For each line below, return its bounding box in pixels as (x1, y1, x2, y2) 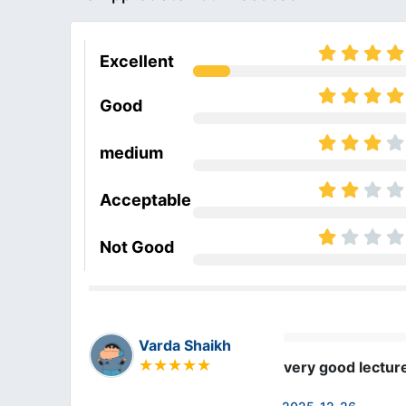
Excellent (100, 51, 175, 71)
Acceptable (100, 189, 192, 209)
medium (100, 142, 164, 162)
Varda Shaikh (138, 335, 231, 354)
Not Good (100, 237, 175, 256)
